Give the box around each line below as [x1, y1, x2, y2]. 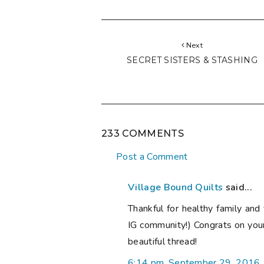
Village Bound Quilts [128, 181, 223, 194]
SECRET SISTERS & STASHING [127, 55, 258, 65]
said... [223, 181, 252, 194]
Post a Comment [116, 150, 188, 164]
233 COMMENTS [101, 128, 184, 140]
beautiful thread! [128, 235, 197, 249]
